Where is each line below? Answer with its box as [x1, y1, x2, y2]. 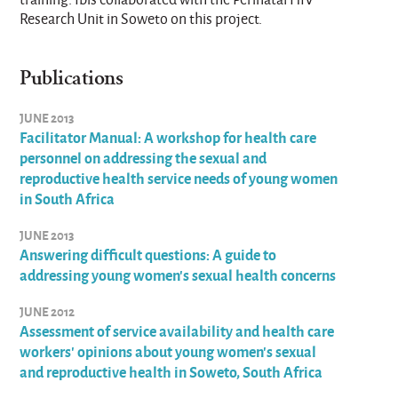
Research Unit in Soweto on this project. [20, 8, 263, 29]
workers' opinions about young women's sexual [20, 340, 317, 362]
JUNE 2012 [20, 302, 76, 321]
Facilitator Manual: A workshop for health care [20, 126, 317, 148]
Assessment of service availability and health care [20, 320, 335, 342]
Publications [20, 67, 123, 91]
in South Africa [20, 187, 115, 210]
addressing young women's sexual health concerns [20, 264, 337, 286]
